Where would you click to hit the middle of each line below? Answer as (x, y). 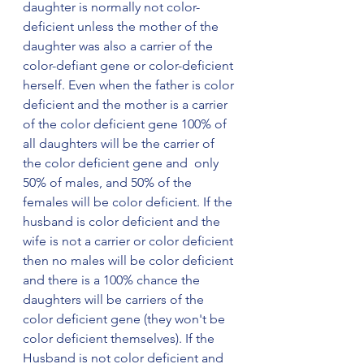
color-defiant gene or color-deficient (130, 65)
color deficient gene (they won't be (126, 319)
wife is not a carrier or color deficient (130, 241)
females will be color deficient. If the (129, 202)
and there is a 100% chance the (113, 280)
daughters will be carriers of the (115, 299)
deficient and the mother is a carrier (127, 104)
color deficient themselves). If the (120, 338)
